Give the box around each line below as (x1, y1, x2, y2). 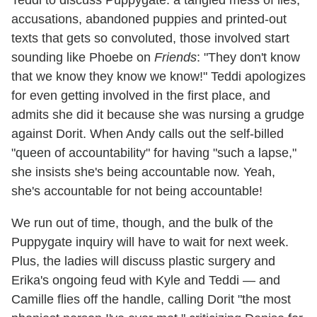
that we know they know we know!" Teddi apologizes (11, 69, 306, 84)
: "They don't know (197, 50, 300, 65)
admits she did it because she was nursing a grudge (11, 108, 304, 122)
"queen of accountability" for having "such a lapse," (11, 146, 296, 161)
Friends (154, 50, 197, 65)
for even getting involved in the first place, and (11, 88, 270, 103)
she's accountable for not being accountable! (11, 184, 263, 199)
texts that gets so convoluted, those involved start (11, 31, 289, 46)
